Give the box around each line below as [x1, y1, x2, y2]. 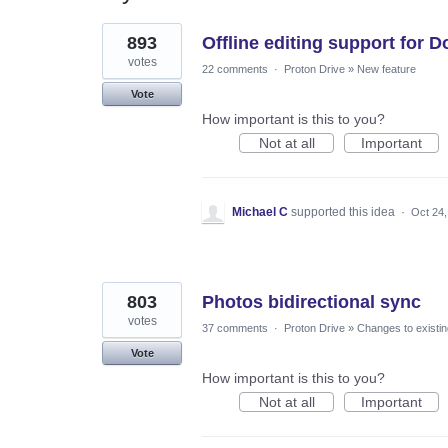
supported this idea [291, 204, 398, 219]
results [102, 35, 144, 52]
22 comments [202, 62, 268, 75]
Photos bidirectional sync [202, 291, 421, 312]
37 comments [202, 321, 268, 334]
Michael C [232, 204, 288, 219]
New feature [357, 62, 416, 75]
